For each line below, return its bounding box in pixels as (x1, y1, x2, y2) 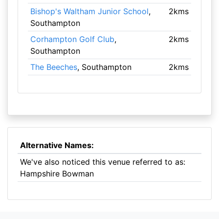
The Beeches (30, 62, 77, 72)
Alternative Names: (20, 140, 94, 150)
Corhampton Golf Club (30, 34, 114, 44)
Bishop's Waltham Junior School (30, 6, 149, 16)
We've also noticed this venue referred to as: (20, 157, 185, 167)
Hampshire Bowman (20, 169, 94, 178)
